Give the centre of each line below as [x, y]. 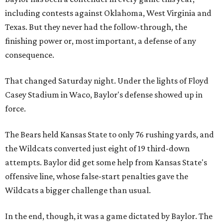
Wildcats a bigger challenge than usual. [78, 190]
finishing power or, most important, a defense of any [101, 41]
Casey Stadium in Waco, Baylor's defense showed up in [104, 95]
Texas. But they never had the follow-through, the [96, 27]
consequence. [30, 55]
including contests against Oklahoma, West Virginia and [108, 13]
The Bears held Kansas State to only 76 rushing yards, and [110, 134]
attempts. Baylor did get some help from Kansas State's [106, 162]
